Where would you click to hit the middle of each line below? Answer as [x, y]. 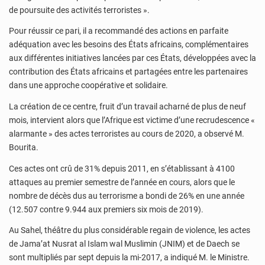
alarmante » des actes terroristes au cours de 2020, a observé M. [127, 133]
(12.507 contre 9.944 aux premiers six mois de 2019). [106, 209]
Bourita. [24, 147]
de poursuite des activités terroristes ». [79, 10]
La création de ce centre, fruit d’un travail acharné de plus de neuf [127, 106]
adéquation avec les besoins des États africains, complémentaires [129, 45]
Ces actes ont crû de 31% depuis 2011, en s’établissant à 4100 [122, 168]
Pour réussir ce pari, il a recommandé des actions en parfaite [119, 31]
